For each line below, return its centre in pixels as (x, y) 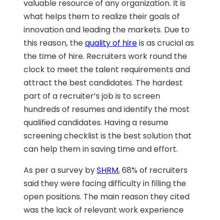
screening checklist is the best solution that (108, 136)
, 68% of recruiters (153, 170)
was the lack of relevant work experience (104, 210)
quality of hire (111, 43)
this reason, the (54, 43)
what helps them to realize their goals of (102, 17)
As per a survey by (60, 170)
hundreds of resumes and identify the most (107, 110)
